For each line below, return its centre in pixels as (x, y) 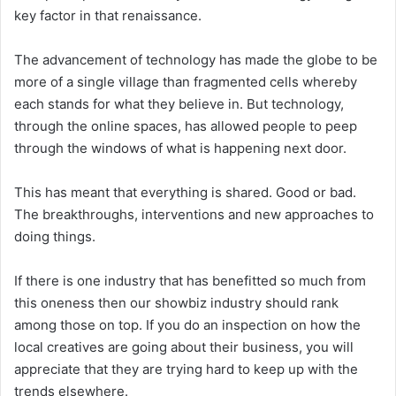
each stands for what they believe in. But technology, (179, 103)
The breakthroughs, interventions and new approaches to (194, 214)
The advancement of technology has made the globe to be (196, 59)
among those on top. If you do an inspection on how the (187, 324)
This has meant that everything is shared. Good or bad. (185, 192)
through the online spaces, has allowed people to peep (186, 126)
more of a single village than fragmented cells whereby (186, 81)
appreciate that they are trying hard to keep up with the (186, 369)
